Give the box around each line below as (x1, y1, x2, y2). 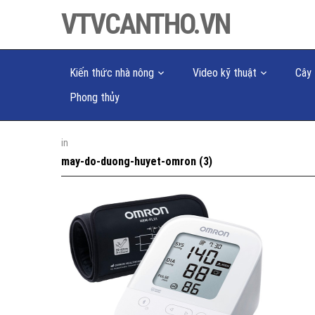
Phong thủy (70, 91, 120, 104)
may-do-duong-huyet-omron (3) (61, 155, 212, 168)
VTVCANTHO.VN (61, 8, 230, 41)
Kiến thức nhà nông (70, 66, 154, 79)
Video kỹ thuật (193, 66, 257, 79)
